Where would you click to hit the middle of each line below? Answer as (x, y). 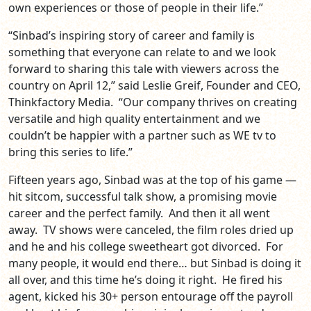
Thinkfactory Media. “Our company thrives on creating (153, 102)
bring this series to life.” (70, 152)
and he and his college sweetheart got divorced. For (146, 247)
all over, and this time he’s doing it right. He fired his (145, 280)
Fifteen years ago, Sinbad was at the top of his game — (152, 180)
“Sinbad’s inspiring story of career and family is (132, 36)
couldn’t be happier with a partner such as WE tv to (142, 136)
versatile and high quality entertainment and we (134, 119)
